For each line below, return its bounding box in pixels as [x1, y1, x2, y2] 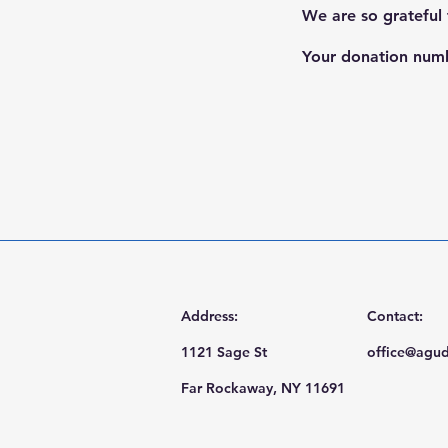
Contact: [367, 307, 423, 325]
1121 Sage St [181, 343, 267, 361]
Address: [181, 307, 238, 325]
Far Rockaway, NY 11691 [181, 379, 345, 397]
